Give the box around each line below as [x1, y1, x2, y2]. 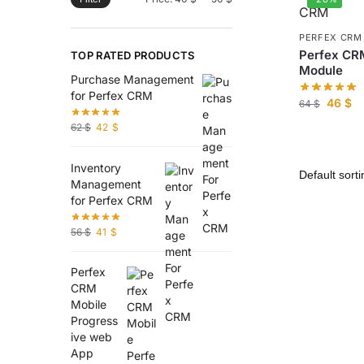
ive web [71, 330, 112, 344]
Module [298, 62, 343, 78]
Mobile [71, 297, 106, 312]
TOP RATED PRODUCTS [71, 49, 195, 63]
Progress [71, 314, 118, 328]
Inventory [71, 160, 121, 175]
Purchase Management [71, 72, 194, 87]
